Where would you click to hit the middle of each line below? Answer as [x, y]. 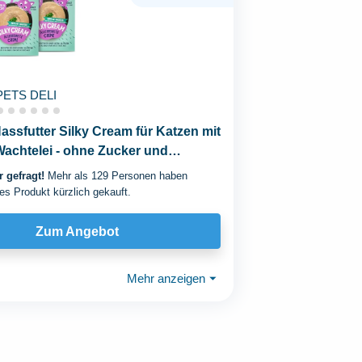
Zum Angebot [78, 231]
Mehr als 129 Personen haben [116, 176]
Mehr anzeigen [166, 278]
